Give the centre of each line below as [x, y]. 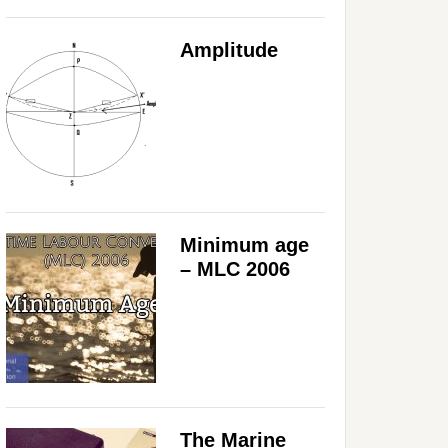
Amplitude [229, 49]
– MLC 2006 [235, 268]
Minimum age [244, 244]
